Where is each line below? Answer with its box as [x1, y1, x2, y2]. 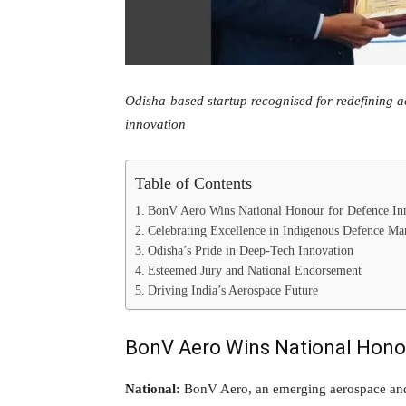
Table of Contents [135, 173, 252, 192]
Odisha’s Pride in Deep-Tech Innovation [147, 243, 353, 257]
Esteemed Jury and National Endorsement [147, 263, 362, 277]
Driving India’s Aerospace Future [147, 283, 318, 297]
